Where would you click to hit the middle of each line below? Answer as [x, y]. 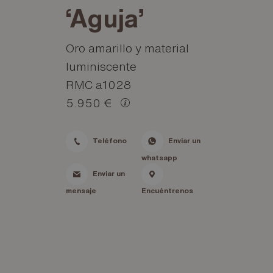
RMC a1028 [98, 84]
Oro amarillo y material [127, 48]
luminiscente [101, 66]
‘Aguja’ [105, 17]
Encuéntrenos [167, 190]
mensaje [81, 190]
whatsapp [159, 157]
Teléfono [109, 140]
